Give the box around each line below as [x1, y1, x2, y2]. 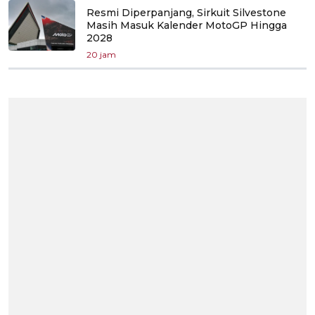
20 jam [86, 49, 116, 60]
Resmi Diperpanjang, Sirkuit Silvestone [86, 6, 286, 19]
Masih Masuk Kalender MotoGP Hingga [86, 18, 287, 32]
